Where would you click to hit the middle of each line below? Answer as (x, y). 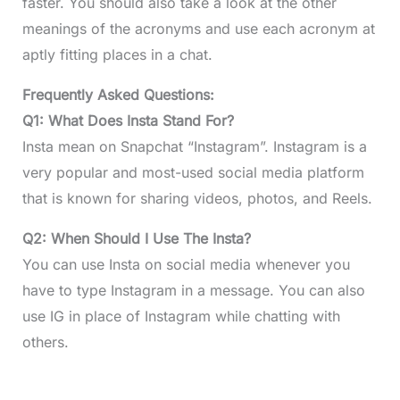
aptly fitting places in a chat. (117, 55)
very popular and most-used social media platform (193, 173)
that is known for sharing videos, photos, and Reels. (197, 199)
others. (45, 342)
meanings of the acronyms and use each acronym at (198, 29)
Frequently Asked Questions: (118, 95)
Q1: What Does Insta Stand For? (128, 121)
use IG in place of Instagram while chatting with (181, 317)
